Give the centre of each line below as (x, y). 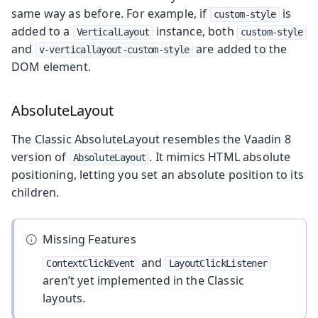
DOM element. (51, 66)
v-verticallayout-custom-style (114, 49)
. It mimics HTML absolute (220, 157)
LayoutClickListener (218, 263)
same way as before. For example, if (111, 13)
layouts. (64, 298)
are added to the (240, 49)
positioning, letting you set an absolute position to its (158, 174)
